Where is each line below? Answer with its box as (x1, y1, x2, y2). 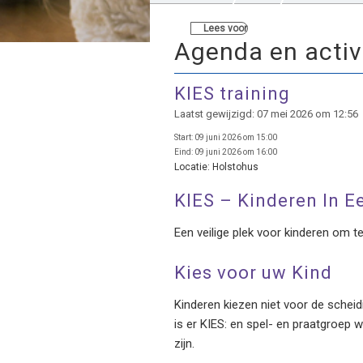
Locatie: (174, 161, 210, 173)
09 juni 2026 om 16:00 (193, 147, 277, 156)
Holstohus (210, 161, 258, 173)
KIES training (174, 83, 290, 104)
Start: (174, 133, 193, 142)
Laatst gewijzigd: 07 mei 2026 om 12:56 (174, 108, 358, 120)
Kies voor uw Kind (174, 263, 332, 283)
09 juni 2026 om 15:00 (193, 133, 277, 142)
